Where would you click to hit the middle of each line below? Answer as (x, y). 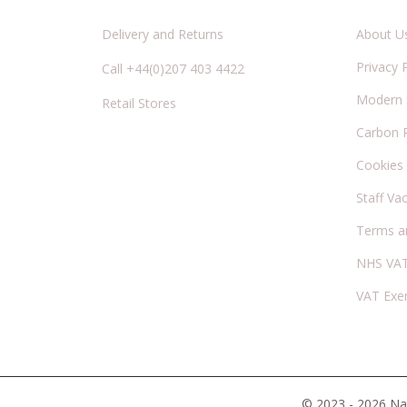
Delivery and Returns (163, 34)
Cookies (380, 165)
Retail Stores (139, 103)
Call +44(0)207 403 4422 (173, 69)
